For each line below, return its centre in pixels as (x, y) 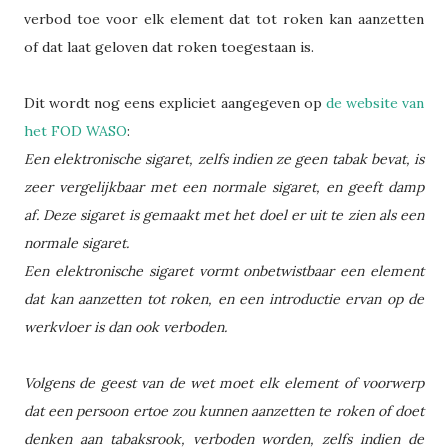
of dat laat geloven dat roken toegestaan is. (169, 47)
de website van (375, 103)
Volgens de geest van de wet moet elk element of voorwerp (224, 383)
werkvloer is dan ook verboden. (125, 327)
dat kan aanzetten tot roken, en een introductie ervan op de (224, 299)
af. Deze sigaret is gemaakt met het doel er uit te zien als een (224, 215)
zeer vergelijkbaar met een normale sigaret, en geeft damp (224, 187)
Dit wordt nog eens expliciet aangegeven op (175, 103)
